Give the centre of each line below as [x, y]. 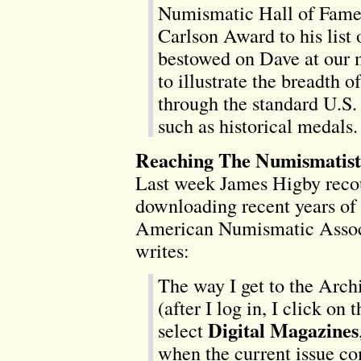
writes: [162, 251]
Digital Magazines [283, 330]
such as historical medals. [258, 126]
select [183, 330]
